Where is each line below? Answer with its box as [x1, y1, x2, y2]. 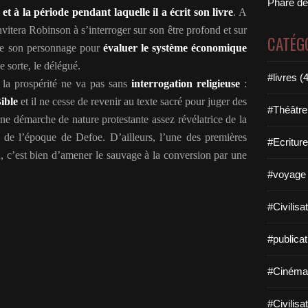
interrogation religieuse [131, 78, 240, 89]
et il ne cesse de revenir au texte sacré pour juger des [21, 96, 247, 107]
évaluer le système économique [102, 42, 247, 54]
